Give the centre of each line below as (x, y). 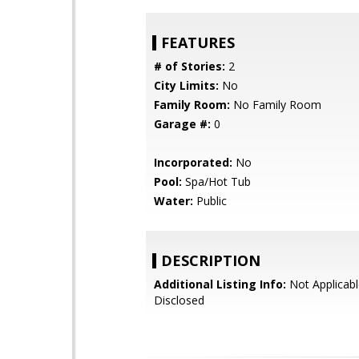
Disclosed (179, 300)
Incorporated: (193, 162)
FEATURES (198, 42)
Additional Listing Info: (220, 284)
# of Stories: (190, 66)
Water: (173, 201)
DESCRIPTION (211, 260)
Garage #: (182, 124)
